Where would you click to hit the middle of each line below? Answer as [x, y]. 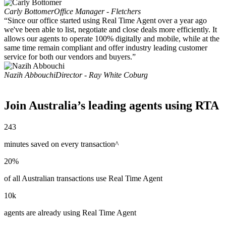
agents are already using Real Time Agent [70, 212]
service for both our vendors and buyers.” [70, 56]
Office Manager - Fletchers [97, 11]
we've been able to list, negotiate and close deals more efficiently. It [110, 29]
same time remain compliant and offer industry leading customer [106, 47]
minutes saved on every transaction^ [62, 144]
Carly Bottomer [29, 11]
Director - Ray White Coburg [102, 75]
